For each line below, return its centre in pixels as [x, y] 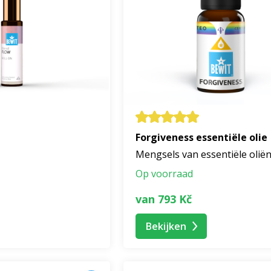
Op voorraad [164, 174]
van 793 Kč [164, 199]
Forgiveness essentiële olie [201, 138]
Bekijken [166, 226]
